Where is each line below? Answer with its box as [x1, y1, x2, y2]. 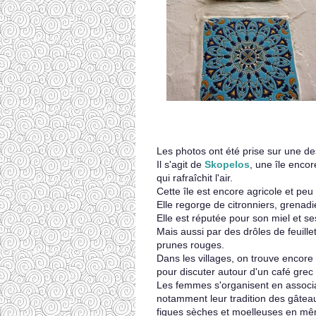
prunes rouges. [157, 239, 224, 250]
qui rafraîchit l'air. [157, 172, 233, 183]
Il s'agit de [157, 159, 205, 170]
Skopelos [205, 159, 250, 170]
